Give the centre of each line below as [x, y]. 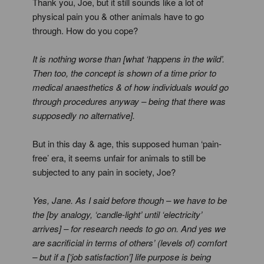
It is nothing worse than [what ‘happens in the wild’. [128, 59]
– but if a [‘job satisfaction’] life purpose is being [122, 257]
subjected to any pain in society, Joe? [104, 172]
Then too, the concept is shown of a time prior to [124, 73]
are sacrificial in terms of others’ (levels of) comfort [130, 242]
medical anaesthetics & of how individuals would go [131, 87]
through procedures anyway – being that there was [129, 101]
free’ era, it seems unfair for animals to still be [119, 158]
